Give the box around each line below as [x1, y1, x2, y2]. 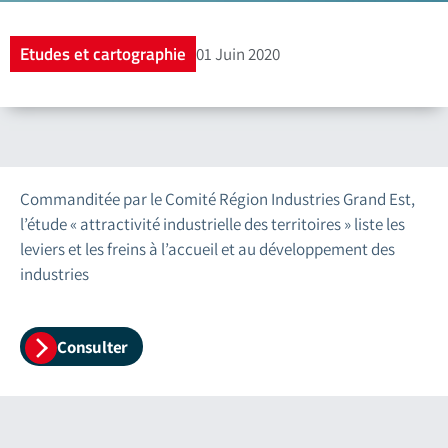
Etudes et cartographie [20, 40, 186, 67]
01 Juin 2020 [196, 42, 280, 65]
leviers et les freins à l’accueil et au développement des [20, 237, 395, 260]
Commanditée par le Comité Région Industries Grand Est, [20, 187, 415, 210]
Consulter [57, 335, 129, 358]
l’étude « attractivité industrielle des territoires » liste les [20, 212, 405, 235]
